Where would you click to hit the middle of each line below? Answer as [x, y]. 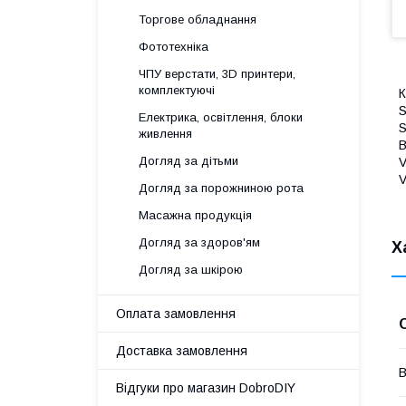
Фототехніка [174, 47]
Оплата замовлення [176, 314]
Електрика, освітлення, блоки [221, 117]
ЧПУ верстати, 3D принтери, [217, 74]
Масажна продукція [195, 215]
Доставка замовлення [182, 351]
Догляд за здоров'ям [199, 242]
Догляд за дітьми [188, 161]
